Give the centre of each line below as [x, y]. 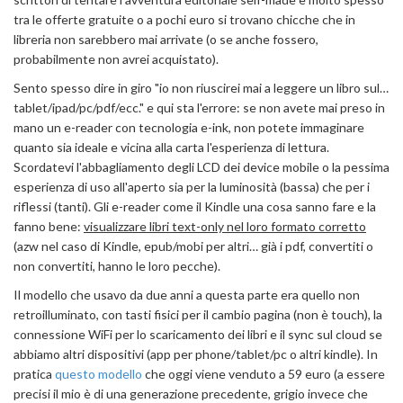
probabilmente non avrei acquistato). [116, 59]
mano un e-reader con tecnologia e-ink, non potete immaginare [189, 127]
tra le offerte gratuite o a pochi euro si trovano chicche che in [184, 19]
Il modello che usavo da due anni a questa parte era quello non [187, 295]
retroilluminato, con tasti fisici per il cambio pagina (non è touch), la [198, 314]
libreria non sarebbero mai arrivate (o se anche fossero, [166, 39]
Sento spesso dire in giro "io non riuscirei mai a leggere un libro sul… [201, 88]
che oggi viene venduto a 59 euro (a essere [264, 374]
